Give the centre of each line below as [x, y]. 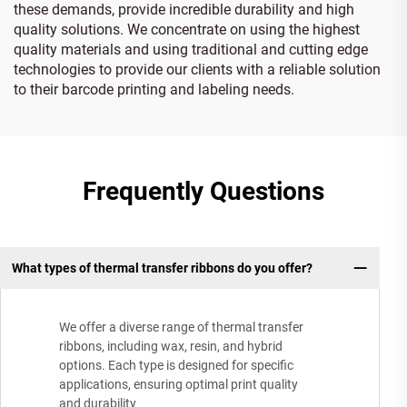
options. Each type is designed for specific [176, 366]
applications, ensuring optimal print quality [179, 385]
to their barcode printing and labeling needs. [154, 89]
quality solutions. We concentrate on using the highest [187, 29]
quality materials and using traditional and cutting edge [191, 49]
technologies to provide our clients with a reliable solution [197, 69]
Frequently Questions [203, 191]
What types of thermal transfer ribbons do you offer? [162, 268]
